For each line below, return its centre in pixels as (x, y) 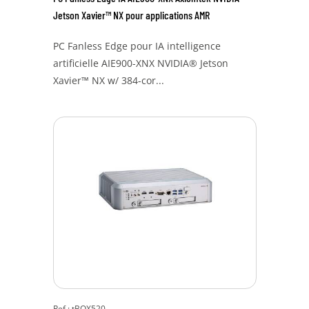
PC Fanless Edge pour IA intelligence (137, 46)
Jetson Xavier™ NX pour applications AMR (131, 15)
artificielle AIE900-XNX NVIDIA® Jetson (140, 63)
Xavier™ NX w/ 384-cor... (108, 80)
